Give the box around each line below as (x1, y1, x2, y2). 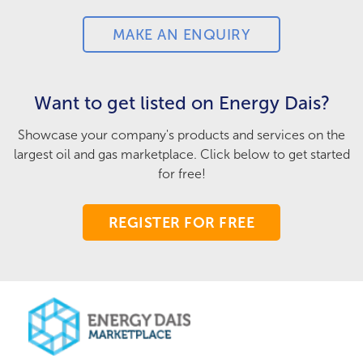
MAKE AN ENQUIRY (112, 25, 251, 44)
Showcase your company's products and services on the (18, 127, 345, 143)
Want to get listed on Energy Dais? (33, 92, 330, 114)
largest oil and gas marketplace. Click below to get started (13, 147, 350, 162)
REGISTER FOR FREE (108, 213, 255, 232)
